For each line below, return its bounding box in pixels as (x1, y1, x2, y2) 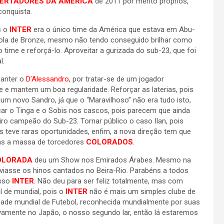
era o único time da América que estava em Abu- (31, 25, 195, 34)
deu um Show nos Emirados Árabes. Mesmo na (34, 155, 191, 164)
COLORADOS (86, 137, 133, 146)
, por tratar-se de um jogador (69, 74, 164, 83)
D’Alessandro (26, 74, 69, 83)
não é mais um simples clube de (89, 187, 195, 196)
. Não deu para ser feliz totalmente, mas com (34, 176, 183, 185)
